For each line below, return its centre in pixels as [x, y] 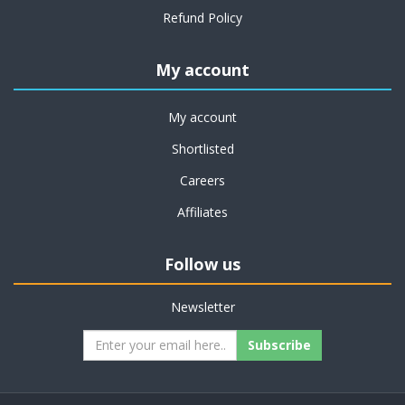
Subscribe [279, 344]
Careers [202, 180]
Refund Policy [202, 17]
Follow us [202, 264]
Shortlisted [202, 148]
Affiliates [202, 212]
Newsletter [202, 306]
